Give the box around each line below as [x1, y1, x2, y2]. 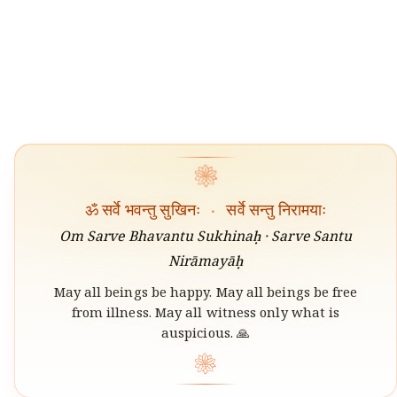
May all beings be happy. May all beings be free [53, 284, 358, 305]
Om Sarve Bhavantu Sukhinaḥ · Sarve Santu [58, 227, 353, 250]
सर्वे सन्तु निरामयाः [222, 198, 327, 220]
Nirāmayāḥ [167, 252, 244, 275]
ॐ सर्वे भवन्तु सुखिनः [84, 198, 205, 220]
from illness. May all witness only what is [71, 304, 340, 325]
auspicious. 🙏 [160, 324, 251, 346]
